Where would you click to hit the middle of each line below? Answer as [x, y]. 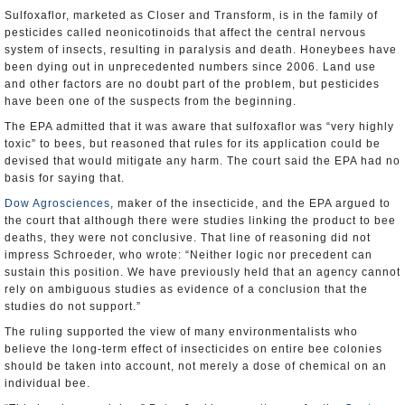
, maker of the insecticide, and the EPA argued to [250, 203]
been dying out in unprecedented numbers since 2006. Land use [190, 67]
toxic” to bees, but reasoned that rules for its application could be [193, 144]
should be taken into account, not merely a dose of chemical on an [196, 366]
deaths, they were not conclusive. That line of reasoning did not [188, 238]
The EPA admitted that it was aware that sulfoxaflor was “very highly [199, 127]
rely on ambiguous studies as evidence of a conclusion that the [186, 289]
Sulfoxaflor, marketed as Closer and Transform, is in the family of [191, 15]
